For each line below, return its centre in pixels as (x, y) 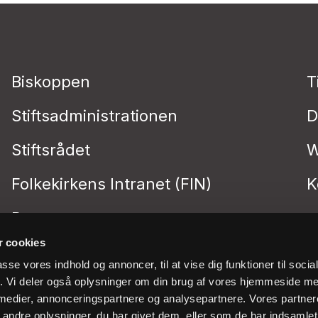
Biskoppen (51, 82)
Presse (37, 218)
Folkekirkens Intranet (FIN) (111, 184)
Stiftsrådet (51, 150)
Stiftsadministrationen (94, 116)
